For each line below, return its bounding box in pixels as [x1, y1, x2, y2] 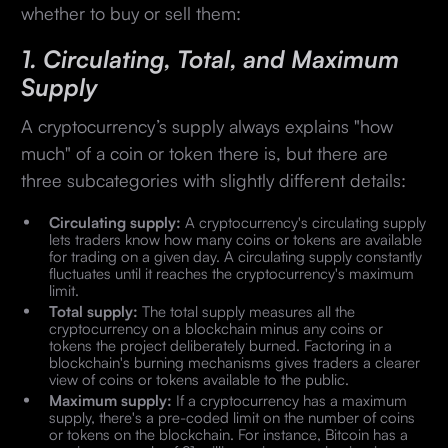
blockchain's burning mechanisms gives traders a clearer [48, 352, 420, 372]
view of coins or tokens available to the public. [48, 369, 361, 389]
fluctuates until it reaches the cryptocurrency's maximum [48, 263, 414, 283]
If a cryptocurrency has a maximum [171, 390, 407, 410]
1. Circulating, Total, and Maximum [20, 43, 399, 74]
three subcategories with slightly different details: [20, 168, 406, 191]
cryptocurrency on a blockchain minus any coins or [48, 318, 383, 338]
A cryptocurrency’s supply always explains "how [20, 114, 393, 137]
